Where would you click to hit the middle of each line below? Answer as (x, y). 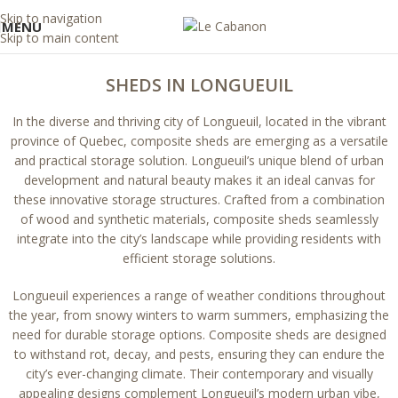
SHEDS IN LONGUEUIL (199, 85)
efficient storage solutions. (199, 258)
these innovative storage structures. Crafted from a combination (199, 199)
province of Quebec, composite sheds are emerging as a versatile (199, 141)
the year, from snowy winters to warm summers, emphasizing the (199, 315)
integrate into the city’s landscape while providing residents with (199, 239)
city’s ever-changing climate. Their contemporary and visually (199, 374)
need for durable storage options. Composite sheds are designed (199, 334)
